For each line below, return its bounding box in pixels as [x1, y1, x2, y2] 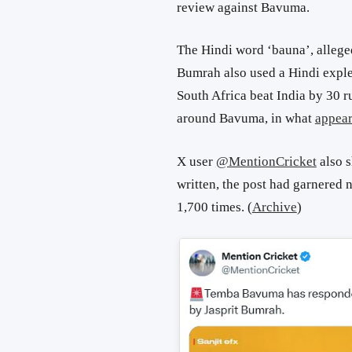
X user [176, 153, 216, 169]
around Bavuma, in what [176, 111, 315, 126]
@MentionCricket [215, 153, 317, 169]
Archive [251, 199, 297, 214]
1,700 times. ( [176, 199, 252, 214]
